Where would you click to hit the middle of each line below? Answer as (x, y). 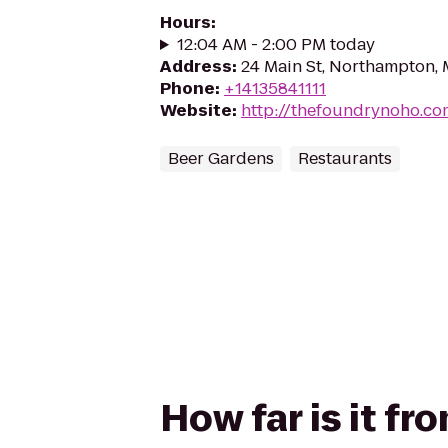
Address (196, 66)
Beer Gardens (221, 158)
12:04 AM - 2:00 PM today (275, 44)
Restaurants (345, 158)
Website (196, 110)
